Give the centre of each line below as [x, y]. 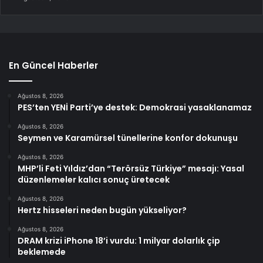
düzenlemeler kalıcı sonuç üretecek [94, 180]
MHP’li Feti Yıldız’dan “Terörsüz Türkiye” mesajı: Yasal [131, 169]
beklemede [42, 252]
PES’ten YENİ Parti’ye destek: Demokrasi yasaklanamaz [135, 108]
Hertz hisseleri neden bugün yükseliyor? [102, 210]
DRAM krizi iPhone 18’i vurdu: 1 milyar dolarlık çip [119, 241]
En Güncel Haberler [53, 66]
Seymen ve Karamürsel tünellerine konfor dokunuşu [128, 138]
